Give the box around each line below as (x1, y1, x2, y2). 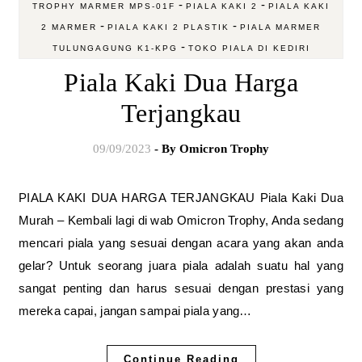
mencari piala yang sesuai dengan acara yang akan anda (19, 235, 343, 250)
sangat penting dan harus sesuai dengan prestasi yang (19, 280, 343, 295)
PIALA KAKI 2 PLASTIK (107, 22, 229, 32)
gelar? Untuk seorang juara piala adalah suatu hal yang (19, 258, 343, 272)
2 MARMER (41, 22, 97, 32)
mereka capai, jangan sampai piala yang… (19, 303, 252, 318)
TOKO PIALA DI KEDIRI (187, 43, 310, 53)
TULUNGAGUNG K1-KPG (52, 43, 178, 53)
